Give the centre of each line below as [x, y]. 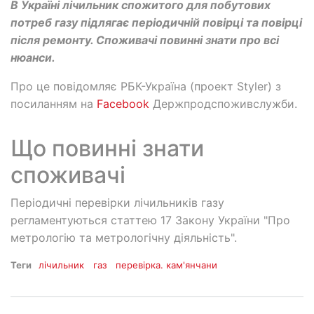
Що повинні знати [107, 149]
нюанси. [33, 58]
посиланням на [54, 104]
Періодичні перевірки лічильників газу [117, 203]
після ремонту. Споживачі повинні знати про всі [145, 40]
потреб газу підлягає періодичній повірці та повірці [156, 23]
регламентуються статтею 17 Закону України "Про [150, 220]
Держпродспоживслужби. [225, 104]
